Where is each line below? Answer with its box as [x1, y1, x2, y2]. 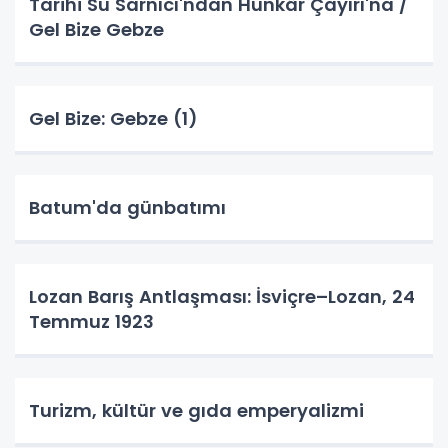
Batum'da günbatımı [29, 195, 226, 220]
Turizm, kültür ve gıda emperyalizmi [29, 398, 364, 423]
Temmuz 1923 [29, 309, 154, 334]
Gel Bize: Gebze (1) [29, 106, 198, 131]
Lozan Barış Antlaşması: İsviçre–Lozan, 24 [29, 284, 415, 309]
